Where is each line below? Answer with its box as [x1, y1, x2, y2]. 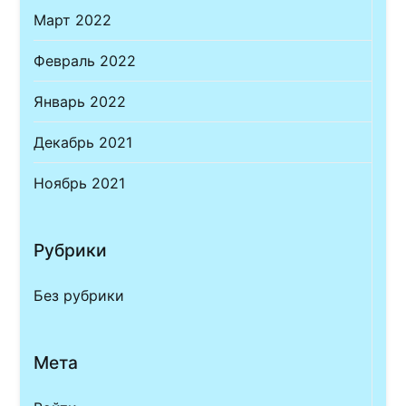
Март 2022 [34, 11, 112, 30]
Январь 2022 [34, 92, 127, 111]
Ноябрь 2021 [34, 174, 126, 193]
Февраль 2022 [34, 52, 137, 71]
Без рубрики [34, 286, 125, 305]
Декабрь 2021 [34, 133, 133, 152]
